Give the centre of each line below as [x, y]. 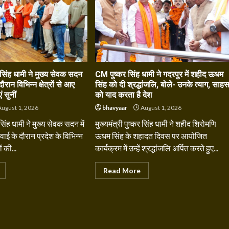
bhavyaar [114, 108]
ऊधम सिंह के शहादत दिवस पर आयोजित [151, 136]
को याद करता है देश [123, 95]
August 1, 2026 [160, 108]
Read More [122, 170]
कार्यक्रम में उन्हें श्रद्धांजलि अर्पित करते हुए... [156, 148]
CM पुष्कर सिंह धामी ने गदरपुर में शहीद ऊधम [159, 74]
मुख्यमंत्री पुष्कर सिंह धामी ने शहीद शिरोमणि [155, 123]
